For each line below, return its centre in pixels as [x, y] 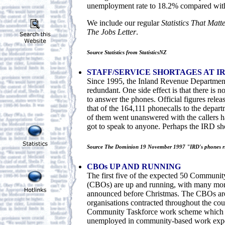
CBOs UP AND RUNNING [134, 167]
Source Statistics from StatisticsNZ [127, 52]
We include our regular [124, 23]
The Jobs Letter [111, 32]
